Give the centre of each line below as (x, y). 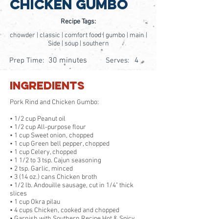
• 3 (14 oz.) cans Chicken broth (54, 177)
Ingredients (47, 87)
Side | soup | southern (78, 44)
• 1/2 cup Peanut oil (38, 119)
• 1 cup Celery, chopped (43, 152)
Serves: (117, 61)
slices (18, 194)
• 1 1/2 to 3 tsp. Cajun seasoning (55, 161)
